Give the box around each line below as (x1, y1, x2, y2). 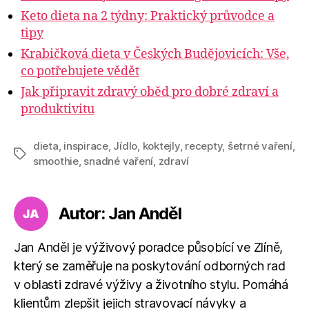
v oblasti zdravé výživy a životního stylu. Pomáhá (14, 277, 288, 292)
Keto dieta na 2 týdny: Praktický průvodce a (21, 8, 275, 25)
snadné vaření (83, 154, 154, 168)
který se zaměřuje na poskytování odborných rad (14, 259, 286, 274)
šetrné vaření (227, 139, 292, 153)
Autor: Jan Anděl (59, 203, 182, 224)
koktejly (142, 139, 180, 153)
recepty (185, 139, 223, 153)
